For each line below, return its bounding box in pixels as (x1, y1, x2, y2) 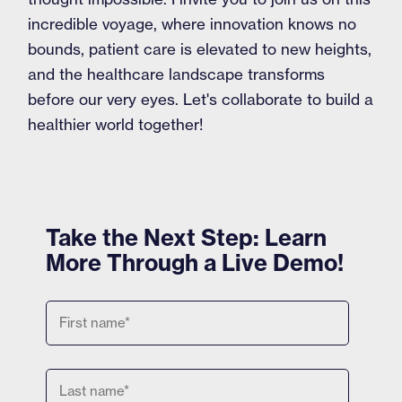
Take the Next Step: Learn (45, 223, 327, 252)
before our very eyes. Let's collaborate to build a (28, 90, 374, 109)
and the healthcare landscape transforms (28, 65, 326, 83)
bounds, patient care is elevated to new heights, (28, 39, 372, 58)
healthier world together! (28, 115, 204, 134)
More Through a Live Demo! (45, 249, 344, 277)
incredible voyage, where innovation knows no (28, 14, 357, 33)
